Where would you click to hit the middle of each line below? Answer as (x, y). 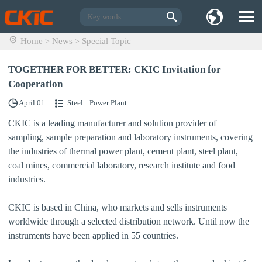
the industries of (39, 151)
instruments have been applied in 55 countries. (93, 235)
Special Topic (106, 41)
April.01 (32, 103)
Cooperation (35, 84)
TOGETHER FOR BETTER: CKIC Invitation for (115, 69)
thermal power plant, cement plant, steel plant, (154, 151)
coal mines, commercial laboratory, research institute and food (122, 165)
